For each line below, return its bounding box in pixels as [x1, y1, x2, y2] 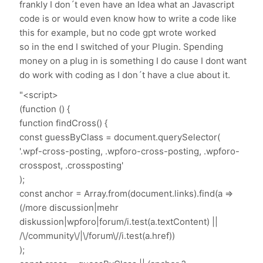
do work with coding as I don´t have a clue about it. [19, 69, 233, 81]
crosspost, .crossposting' [19, 160, 124, 171]
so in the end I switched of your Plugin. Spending [19, 41, 224, 53]
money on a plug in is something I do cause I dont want [19, 55, 247, 67]
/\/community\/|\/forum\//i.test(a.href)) [19, 230, 176, 242]
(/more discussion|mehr [19, 202, 119, 214]
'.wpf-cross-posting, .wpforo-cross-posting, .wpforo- [19, 146, 240, 157]
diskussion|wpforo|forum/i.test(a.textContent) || [19, 216, 218, 228]
